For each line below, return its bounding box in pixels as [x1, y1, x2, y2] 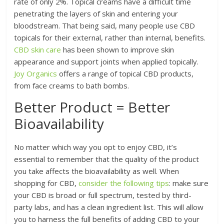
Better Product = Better [14, 97, 170, 116]
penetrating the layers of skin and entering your [14, 8, 178, 18]
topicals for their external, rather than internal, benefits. [14, 32, 206, 42]
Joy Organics [14, 68, 57, 78]
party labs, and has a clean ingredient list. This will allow [14, 201, 204, 212]
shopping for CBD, [14, 177, 79, 188]
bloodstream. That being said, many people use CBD [14, 20, 195, 30]
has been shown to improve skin [61, 44, 174, 54]
